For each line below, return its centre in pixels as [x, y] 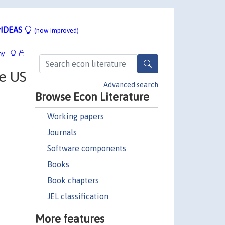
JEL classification [78, 196]
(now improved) [57, 30]
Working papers [75, 116]
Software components [86, 148]
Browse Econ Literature [92, 97]
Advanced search [131, 85]
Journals [62, 132]
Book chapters [73, 180]
